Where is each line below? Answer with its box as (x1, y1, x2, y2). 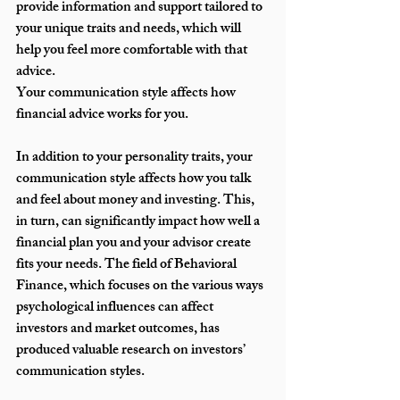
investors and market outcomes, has (16, 317, 222, 344)
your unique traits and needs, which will (16, 17, 244, 44)
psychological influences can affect (16, 296, 216, 322)
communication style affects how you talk (16, 167, 254, 194)
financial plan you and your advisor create (16, 231, 254, 258)
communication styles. (16, 360, 147, 387)
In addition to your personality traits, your (16, 146, 255, 172)
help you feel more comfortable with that (16, 38, 250, 65)
